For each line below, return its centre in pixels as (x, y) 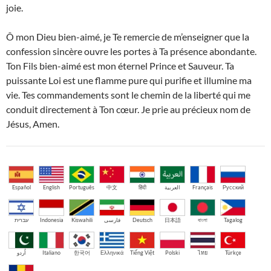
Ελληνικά (112, 253)
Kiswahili (82, 220)
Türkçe (233, 253)
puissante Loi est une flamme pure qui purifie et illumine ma (129, 80)
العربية (172, 187)
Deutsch (142, 220)
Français (203, 187)
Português (82, 187)
